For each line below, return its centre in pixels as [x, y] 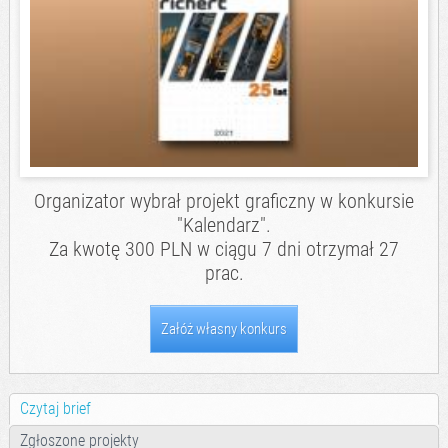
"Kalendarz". [224, 225]
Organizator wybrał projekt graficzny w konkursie [224, 201]
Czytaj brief [55, 409]
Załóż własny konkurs [224, 329]
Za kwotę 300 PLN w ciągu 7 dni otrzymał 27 [224, 249]
